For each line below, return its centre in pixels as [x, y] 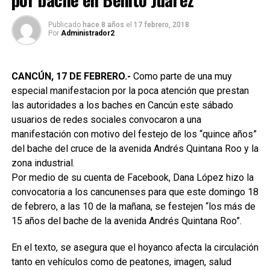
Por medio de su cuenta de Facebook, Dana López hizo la [132, 177]
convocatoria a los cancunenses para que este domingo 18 [135, 192]
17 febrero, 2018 [161, 25]
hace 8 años [103, 25]
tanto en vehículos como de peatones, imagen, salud [121, 262]
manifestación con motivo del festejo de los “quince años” [134, 134]
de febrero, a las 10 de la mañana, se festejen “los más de [133, 206]
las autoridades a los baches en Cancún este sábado [122, 105]
